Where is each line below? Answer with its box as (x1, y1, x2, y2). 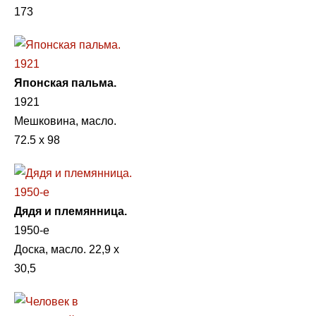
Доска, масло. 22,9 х (14, 243, 119, 255)
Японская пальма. (14, 76, 116, 89)
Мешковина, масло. (14, 114, 116, 127)
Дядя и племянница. (14, 205, 127, 217)
